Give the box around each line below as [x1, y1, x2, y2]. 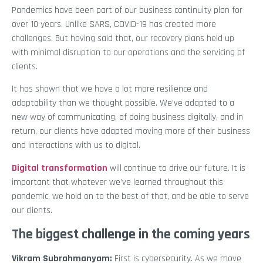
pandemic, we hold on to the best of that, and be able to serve [12, 190, 249, 203]
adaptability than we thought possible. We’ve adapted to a [12, 97, 234, 110]
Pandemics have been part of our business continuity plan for [12, 4, 242, 17]
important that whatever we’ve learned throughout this [12, 176, 223, 188]
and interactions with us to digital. [12, 139, 140, 152]
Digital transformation [12, 161, 107, 174]
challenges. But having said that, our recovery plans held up [12, 32, 234, 45]
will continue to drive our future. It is [107, 161, 245, 174]
